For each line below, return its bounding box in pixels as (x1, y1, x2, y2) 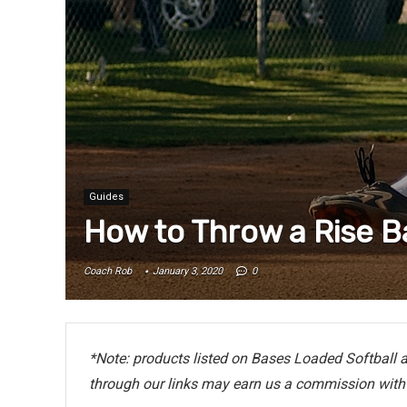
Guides (89, 190, 124, 203)
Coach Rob (84, 264, 132, 277)
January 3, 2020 (153, 264, 223, 277)
